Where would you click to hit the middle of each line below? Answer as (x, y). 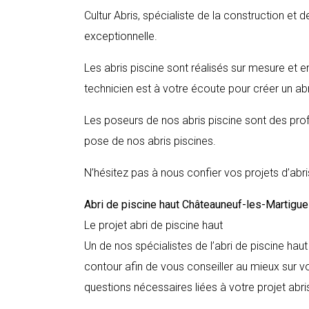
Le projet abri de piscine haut (153, 225)
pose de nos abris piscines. (150, 141)
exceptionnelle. (121, 36)
